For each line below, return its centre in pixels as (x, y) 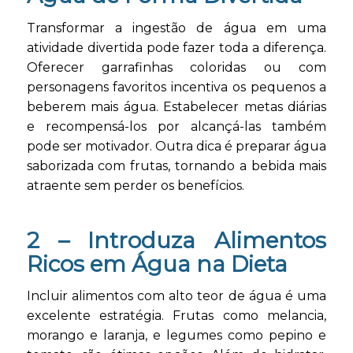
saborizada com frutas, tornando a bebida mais (176, 165)
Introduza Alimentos (207, 240)
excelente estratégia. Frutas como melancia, (176, 316)
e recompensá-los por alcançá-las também (176, 126)
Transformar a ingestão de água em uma (176, 28)
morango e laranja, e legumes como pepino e (176, 336)
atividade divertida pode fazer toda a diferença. (176, 47)
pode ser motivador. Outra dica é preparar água (176, 146)
